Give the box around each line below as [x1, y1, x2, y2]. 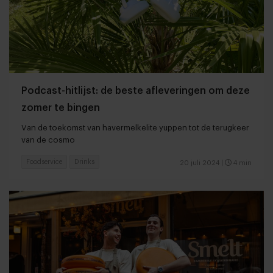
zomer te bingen [21, 102, 100, 113]
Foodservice [26, 158, 62, 165]
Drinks [74, 158, 94, 165]
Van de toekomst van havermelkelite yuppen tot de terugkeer [21, 123, 249, 132]
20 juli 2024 [180, 159, 219, 166]
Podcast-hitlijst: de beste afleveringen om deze [21, 85, 250, 96]
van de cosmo [21, 135, 75, 144]
